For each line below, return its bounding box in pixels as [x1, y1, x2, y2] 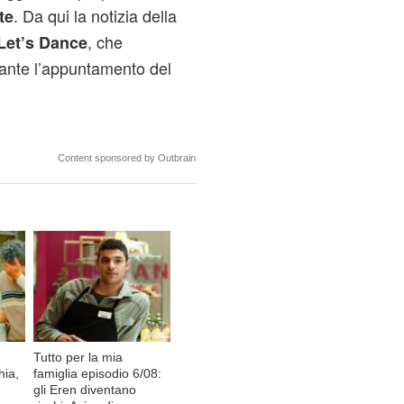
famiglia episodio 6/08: [33, 365, 162, 381]
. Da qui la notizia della [13, 4, 177, 27]
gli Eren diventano [33, 381, 137, 397]
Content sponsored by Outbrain [57, 152, 196, 163]
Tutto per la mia [33, 349, 124, 364]
